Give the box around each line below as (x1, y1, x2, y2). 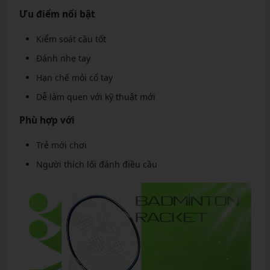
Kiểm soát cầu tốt (36, 33, 106, 45)
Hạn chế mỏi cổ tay (36, 72, 113, 83)
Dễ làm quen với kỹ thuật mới (36, 91, 155, 102)
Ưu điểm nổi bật (19, 8, 95, 20)
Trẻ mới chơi (36, 139, 87, 151)
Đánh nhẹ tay (36, 52, 90, 64)
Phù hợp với (19, 114, 75, 127)
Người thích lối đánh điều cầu (36, 159, 157, 170)
